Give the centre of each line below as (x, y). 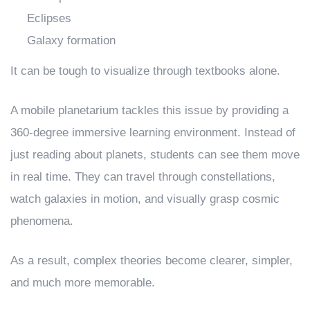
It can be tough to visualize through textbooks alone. (145, 71)
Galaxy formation (71, 40)
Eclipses (49, 18)
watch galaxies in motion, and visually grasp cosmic (145, 199)
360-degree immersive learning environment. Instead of (153, 132)
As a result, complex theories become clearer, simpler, (152, 260)
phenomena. (42, 221)
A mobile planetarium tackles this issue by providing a (149, 110)
